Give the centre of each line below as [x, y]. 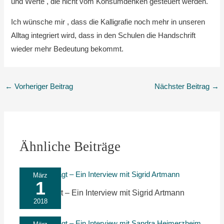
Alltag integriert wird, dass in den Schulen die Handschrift [103, 36]
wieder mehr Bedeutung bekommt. [67, 49]
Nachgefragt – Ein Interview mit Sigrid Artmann [102, 193]
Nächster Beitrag [183, 87]
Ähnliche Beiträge [70, 147]
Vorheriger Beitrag [42, 87]
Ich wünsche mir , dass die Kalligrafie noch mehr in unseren [108, 22]
